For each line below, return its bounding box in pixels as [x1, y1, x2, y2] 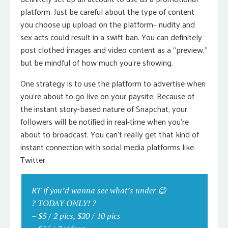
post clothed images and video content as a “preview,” [20, 42, 208, 57]
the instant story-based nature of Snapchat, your [20, 101, 187, 116]
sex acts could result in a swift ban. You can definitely [20, 30, 202, 44]
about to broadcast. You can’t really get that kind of [20, 127, 199, 141]
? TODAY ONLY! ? [32, 197, 96, 209]
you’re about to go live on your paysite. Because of [20, 89, 194, 103]
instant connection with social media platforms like [20, 139, 194, 154]
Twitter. [20, 152, 47, 167]
